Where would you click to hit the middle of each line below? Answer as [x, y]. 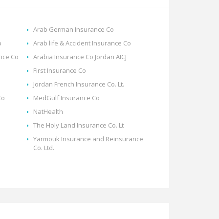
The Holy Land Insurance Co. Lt [79, 125]
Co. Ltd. [44, 148]
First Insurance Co [60, 71]
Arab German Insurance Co [74, 30]
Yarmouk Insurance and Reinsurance [88, 139]
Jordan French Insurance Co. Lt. [79, 84]
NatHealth [48, 112]
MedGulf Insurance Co [67, 98]
